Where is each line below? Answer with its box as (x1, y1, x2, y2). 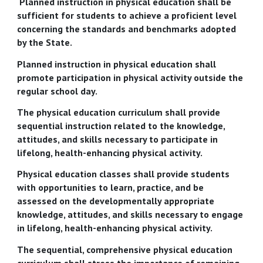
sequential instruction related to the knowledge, (17, 119, 225, 131)
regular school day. (17, 85, 98, 97)
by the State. (17, 36, 73, 49)
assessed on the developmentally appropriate (17, 195, 215, 207)
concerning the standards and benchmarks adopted (17, 23, 237, 35)
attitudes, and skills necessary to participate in (17, 133, 218, 145)
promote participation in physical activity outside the (17, 71, 244, 83)
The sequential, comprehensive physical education (17, 243, 233, 255)
